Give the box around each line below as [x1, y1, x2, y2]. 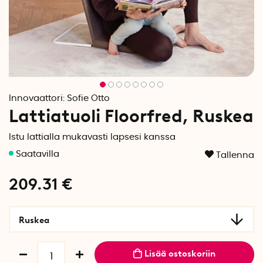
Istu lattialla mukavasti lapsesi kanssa [9, 133, 176, 141]
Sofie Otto [67, 94, 110, 103]
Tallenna [216, 151, 254, 160]
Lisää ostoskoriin [144, 248, 216, 259]
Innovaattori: [9, 94, 67, 103]
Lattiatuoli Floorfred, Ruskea [9, 105, 254, 127]
